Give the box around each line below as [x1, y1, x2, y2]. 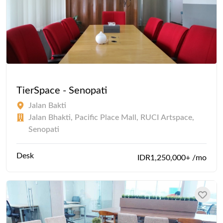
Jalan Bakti [28, 101, 66, 110]
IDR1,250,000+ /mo [137, 153, 207, 162]
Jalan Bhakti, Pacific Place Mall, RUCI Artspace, [28, 113, 194, 121]
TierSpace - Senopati [16, 85, 107, 96]
